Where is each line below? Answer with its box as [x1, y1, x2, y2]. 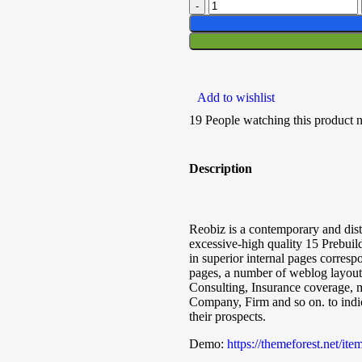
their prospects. [189, 309, 266, 323]
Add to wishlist [197, 90, 275, 105]
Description [189, 161, 252, 175]
